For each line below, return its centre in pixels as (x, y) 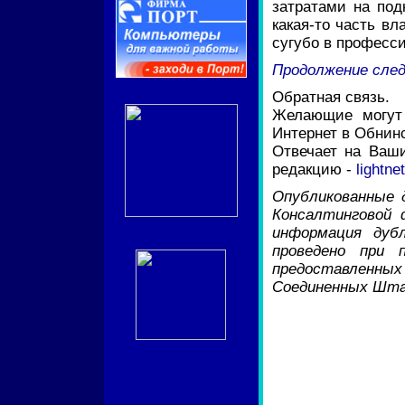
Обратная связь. (330, 97)
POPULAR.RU (181, 91)
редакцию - (314, 170)
